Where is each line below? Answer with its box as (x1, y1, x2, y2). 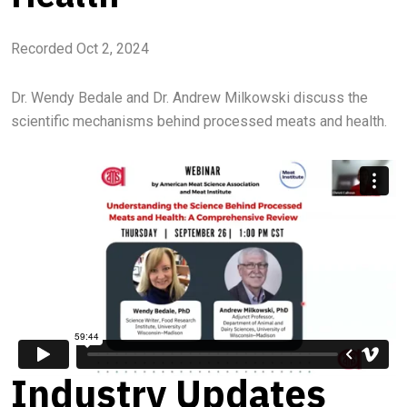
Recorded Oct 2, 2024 (11, 39, 149, 57)
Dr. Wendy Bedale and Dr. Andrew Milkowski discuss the (11, 88, 368, 106)
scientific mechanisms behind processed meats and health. (11, 112, 387, 130)
